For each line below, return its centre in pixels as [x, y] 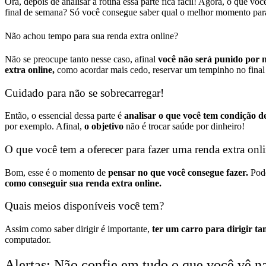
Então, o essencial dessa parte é [63, 116]
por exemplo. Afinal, [45, 126]
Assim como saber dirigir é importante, [78, 229]
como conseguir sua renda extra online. [83, 183]
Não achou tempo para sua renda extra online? [91, 36]
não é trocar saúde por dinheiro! [185, 126]
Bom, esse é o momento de [55, 172]
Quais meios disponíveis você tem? [84, 206]
